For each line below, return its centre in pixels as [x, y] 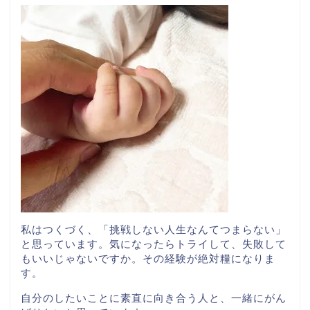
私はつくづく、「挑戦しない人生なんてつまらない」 [154, 230]
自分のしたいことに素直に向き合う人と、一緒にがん [154, 298]
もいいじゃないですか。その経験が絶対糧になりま [148, 259]
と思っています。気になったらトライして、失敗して [154, 244]
